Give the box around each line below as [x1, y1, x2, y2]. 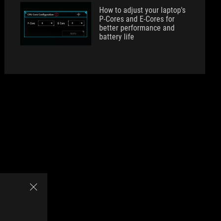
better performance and [99, 23, 175, 33]
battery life [99, 32, 135, 41]
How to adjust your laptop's [99, 5, 186, 15]
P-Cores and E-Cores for [99, 14, 175, 24]
